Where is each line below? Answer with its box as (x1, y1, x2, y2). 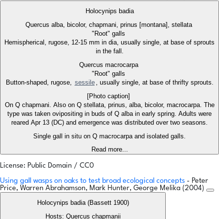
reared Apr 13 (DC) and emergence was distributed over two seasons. (11, 119, 208, 127)
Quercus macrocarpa (79, 61, 140, 69)
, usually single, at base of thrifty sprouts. (95, 79, 214, 87)
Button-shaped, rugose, (5, 79, 74, 87)
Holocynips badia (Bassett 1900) (37, 199, 129, 207)
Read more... (91, 146, 128, 153)
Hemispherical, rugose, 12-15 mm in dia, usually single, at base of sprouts (4, 39, 215, 46)
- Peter (187, 177, 208, 185)
